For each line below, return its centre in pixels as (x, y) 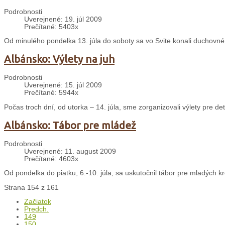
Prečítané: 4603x (51, 159)
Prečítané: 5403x (51, 27)
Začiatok (38, 202)
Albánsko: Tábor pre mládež (70, 125)
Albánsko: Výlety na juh (59, 59)
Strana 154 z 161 (31, 187)
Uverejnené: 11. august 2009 (70, 151)
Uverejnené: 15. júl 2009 (63, 85)
